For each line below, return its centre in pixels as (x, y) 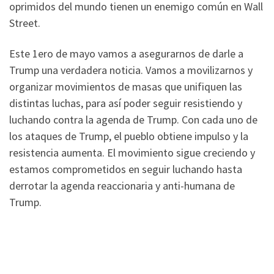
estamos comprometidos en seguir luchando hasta (126, 169)
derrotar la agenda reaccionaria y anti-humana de (122, 185)
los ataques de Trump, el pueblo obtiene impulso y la (129, 136)
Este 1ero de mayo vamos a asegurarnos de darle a (126, 53)
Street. (25, 23)
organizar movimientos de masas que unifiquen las (126, 86)
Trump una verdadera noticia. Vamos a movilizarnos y (131, 70)
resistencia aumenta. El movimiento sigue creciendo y (132, 152)
